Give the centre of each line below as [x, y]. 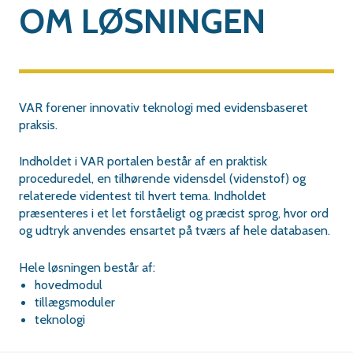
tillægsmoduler [75, 301]
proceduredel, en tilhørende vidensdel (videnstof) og [162, 178]
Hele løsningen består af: [87, 267]
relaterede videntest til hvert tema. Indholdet [143, 196]
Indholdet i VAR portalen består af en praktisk [143, 161]
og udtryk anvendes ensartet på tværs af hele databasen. [175, 230]
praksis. [38, 124]
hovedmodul [69, 284]
